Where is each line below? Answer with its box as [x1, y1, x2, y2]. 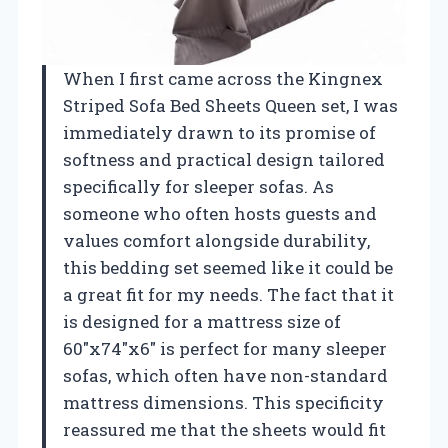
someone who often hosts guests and [63, 202, 377, 226]
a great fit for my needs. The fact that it [63, 283, 394, 307]
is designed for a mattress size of [63, 310, 341, 334]
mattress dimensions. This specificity [63, 391, 384, 415]
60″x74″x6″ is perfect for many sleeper [63, 337, 387, 361]
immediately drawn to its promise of [63, 121, 376, 145]
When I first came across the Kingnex [63, 67, 383, 91]
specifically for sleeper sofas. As [63, 175, 334, 199]
